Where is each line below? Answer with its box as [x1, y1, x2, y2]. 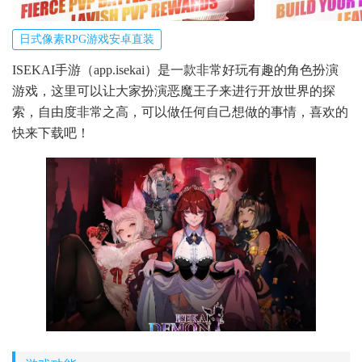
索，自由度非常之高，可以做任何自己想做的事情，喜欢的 [12, 104, 348, 119]
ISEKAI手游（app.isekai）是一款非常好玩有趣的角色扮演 [12, 62, 339, 77]
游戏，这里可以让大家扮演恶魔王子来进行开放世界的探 [12, 83, 335, 98]
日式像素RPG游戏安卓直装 [19, 32, 154, 45]
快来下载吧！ [12, 125, 90, 140]
